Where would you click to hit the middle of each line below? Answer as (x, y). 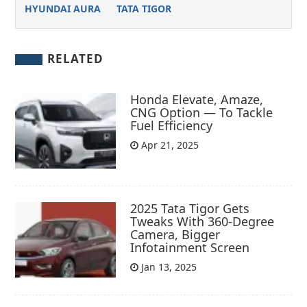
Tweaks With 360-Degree (202, 221)
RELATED (76, 59)
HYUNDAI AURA (62, 9)
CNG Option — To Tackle (202, 112)
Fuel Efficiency (172, 125)
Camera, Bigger (175, 234)
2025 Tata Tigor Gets (190, 208)
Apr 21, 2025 (169, 145)
